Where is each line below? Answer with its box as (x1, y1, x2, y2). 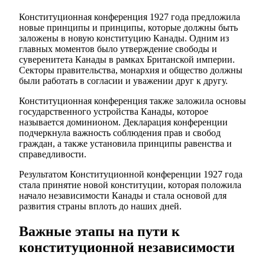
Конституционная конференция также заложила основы (19, 96, 246, 106)
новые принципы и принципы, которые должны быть (19, 22, 238, 33)
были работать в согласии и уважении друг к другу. (19, 76, 228, 86)
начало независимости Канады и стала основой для (19, 190, 227, 201)
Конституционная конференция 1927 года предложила (19, 12, 240, 22)
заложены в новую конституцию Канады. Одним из (19, 33, 229, 44)
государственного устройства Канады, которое (19, 106, 208, 117)
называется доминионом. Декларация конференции (19, 117, 228, 128)
